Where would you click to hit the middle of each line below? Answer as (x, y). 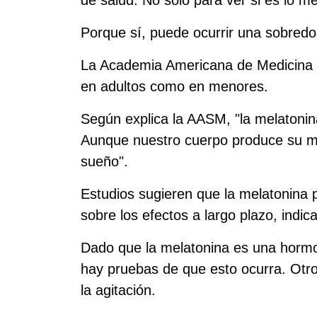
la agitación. (118, 290)
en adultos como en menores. (174, 86)
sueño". (104, 161)
